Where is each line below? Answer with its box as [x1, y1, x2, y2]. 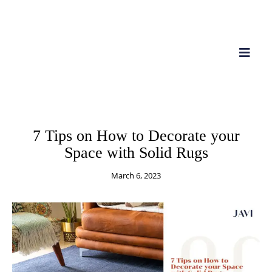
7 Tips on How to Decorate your [32, 127, 240, 145]
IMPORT [143, 110, 175, 121]
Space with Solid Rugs [64, 144, 208, 162]
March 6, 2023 [111, 169, 161, 181]
